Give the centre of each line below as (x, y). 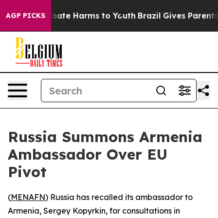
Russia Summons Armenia (105, 137)
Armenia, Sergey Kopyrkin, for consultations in (94, 211)
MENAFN (28, 197)
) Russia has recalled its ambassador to (119, 197)
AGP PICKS (26, 16)
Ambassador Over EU (88, 154)
